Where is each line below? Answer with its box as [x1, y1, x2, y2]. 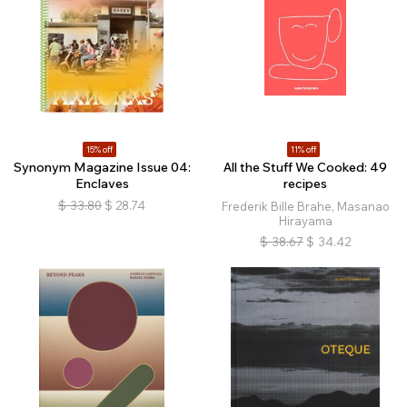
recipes [283, 175, 327, 192]
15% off [86, 144, 113, 155]
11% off [290, 144, 316, 155]
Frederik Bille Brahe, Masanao [221, 199, 390, 213]
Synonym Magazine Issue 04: [13, 159, 191, 175]
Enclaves [74, 175, 129, 192]
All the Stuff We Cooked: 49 [223, 159, 387, 175]
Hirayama [278, 213, 333, 228]
